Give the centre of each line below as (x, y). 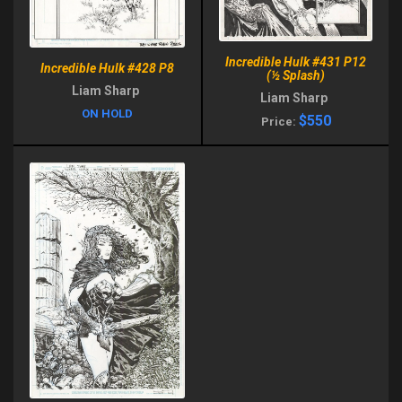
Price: (280, 121)
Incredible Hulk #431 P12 (296, 61)
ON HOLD (107, 113)
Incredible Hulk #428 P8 (107, 68)
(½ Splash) (296, 75)
